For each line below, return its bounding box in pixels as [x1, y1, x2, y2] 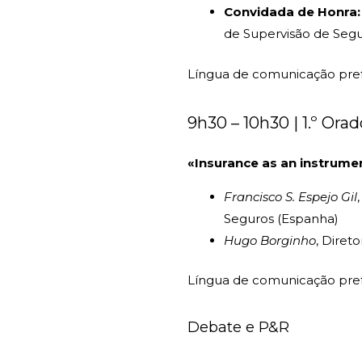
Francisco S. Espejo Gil [224, 188, 357, 204]
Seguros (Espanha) [224, 210, 339, 226]
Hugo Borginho [224, 232, 316, 248]
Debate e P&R [187, 318, 289, 337]
